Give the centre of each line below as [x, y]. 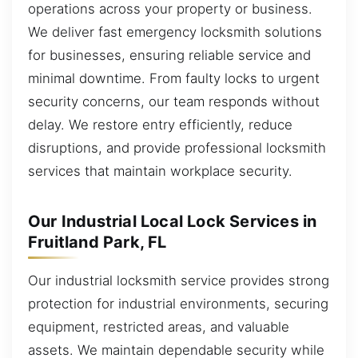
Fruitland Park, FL [97, 242]
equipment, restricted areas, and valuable [159, 326]
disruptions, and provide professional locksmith [177, 147]
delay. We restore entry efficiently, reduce [160, 124]
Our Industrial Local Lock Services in [173, 221]
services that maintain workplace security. [160, 171]
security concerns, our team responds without [174, 101]
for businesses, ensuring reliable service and [169, 55]
